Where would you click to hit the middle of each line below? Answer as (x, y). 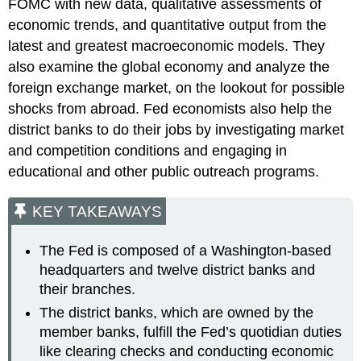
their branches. (88, 290)
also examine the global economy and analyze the (169, 66)
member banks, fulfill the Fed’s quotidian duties (191, 332)
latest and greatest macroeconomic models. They (167, 46)
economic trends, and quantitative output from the (168, 25)
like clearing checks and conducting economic (187, 351)
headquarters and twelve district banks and (178, 270)
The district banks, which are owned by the (177, 312)
